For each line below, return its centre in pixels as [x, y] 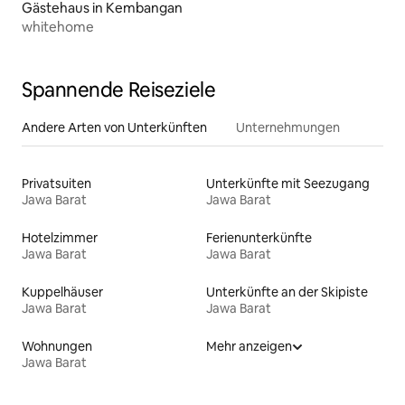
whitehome [58, 27]
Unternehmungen [288, 128]
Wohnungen [57, 347]
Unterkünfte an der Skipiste [287, 292]
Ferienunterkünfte [259, 238]
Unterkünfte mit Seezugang [288, 184]
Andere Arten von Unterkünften [114, 128]
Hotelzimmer [60, 238]
